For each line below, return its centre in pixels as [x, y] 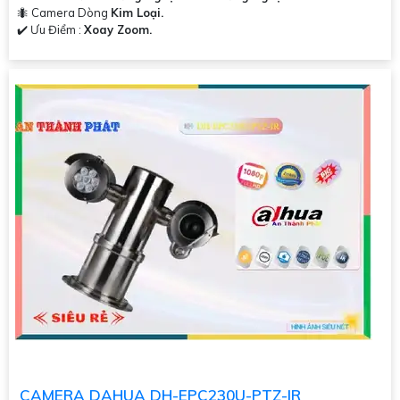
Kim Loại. [137, 13]
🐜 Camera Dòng [64, 13]
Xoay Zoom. [118, 30]
